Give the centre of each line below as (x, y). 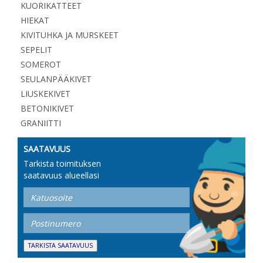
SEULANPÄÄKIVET (56, 79)
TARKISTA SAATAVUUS (60, 246)
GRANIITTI (41, 123)
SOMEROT (41, 65)
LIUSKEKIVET (45, 94)
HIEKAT (35, 21)
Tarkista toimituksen (62, 164)
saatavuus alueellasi (61, 176)
